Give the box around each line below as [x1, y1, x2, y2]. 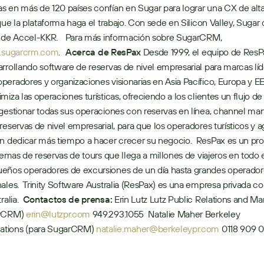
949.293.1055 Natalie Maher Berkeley [90, 208, 240, 220]
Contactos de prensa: [22, 193, 113, 205]
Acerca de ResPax [65, 46, 141, 58]
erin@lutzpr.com [25, 208, 91, 220]
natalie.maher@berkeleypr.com [96, 223, 220, 235]
